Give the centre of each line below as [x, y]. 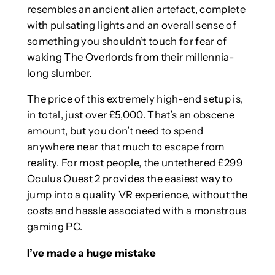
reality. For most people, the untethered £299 [134, 163]
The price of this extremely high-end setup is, [135, 99]
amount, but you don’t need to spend [115, 131]
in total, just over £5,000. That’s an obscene [130, 115]
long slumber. [59, 73]
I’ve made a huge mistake [91, 253]
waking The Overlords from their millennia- [130, 57]
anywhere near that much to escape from [126, 147]
